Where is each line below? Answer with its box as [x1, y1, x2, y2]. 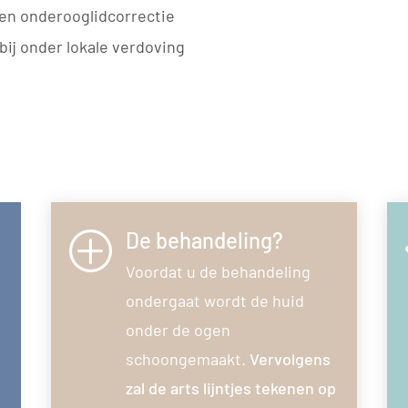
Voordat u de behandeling [125, 260, 311, 281]
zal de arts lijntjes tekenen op [125, 377, 336, 398]
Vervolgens [249, 348, 331, 369]
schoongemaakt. [125, 348, 250, 369]
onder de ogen [125, 319, 230, 340]
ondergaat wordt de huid [125, 290, 304, 311]
